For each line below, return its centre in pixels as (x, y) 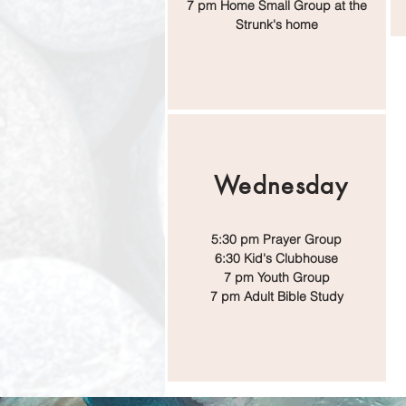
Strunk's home (276, 24)
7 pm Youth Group (276, 277)
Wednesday (281, 186)
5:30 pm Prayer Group (276, 239)
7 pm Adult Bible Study (276, 296)
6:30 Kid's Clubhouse (276, 258)
